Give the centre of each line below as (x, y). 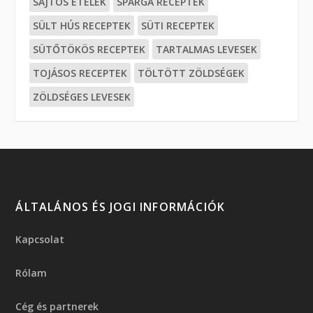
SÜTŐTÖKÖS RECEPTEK (89, 49)
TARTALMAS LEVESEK (207, 49)
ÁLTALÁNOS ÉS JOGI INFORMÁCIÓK (121, 206)
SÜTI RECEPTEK (178, 25)
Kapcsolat (40, 239)
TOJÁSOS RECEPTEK (80, 73)
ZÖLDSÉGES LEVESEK (82, 96)
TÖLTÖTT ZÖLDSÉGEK (191, 73)
